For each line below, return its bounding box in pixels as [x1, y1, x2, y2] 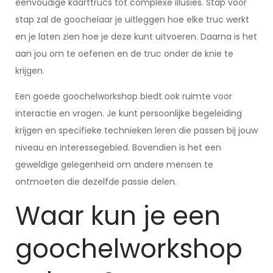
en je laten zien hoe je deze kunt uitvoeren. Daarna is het [15, 30, 257, 43]
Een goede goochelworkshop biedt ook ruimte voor [15, 90, 232, 102]
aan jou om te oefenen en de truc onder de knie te [15, 48, 233, 60]
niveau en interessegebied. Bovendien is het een [15, 141, 221, 154]
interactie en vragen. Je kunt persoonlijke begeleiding [15, 107, 242, 119]
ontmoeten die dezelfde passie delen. [15, 175, 177, 188]
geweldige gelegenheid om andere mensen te [15, 158, 213, 171]
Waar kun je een [15, 198, 221, 234]
